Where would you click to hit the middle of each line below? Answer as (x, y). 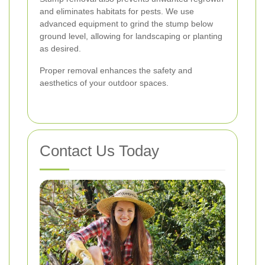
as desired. (60, 49)
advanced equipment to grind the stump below (126, 24)
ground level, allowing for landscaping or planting (131, 36)
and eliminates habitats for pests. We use (117, 12)
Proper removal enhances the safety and (116, 71)
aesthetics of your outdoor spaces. (104, 83)
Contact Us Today (99, 151)
